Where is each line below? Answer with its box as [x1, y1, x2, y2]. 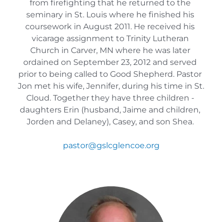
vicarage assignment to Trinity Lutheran [31, 33, 189, 43]
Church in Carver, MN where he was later [30, 45, 190, 55]
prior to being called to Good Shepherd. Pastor [18, 69, 202, 79]
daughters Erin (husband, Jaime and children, [20, 105, 200, 114]
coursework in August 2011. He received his [25, 21, 195, 31]
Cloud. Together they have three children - [26, 93, 194, 103]
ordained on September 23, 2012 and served [23, 57, 197, 67]
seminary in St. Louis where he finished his [26, 9, 194, 19]
